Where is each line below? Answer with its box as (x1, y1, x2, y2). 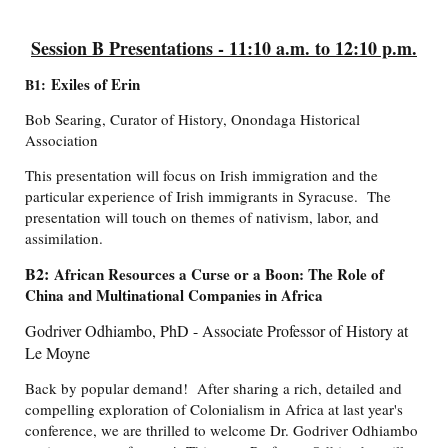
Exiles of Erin (46, 73, 140, 96)
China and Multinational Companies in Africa (25, 284, 323, 307)
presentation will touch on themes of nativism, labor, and (25, 207, 379, 228)
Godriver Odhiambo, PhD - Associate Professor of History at (25, 320, 408, 342)
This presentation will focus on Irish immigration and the (25, 165, 378, 186)
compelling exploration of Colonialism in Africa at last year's (25, 399, 403, 420)
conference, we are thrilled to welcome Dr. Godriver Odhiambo (25, 420, 418, 441)
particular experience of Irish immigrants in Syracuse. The (25, 186, 391, 207)
